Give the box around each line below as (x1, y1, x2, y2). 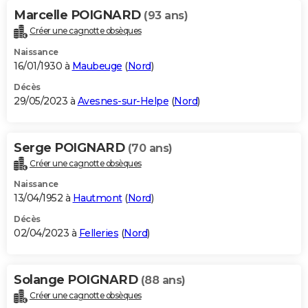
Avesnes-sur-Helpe (77, 94, 168, 107)
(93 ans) (144, 8, 188, 22)
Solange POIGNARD (14, 272, 141, 288)
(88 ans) (140, 274, 186, 287)
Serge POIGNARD (14, 140, 128, 155)
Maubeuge (71, 59, 122, 72)
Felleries (78, 227, 118, 240)
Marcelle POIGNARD (14, 7, 144, 23)
